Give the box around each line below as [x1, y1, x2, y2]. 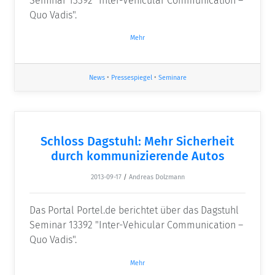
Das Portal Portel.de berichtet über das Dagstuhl [29, 204, 239, 217]
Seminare [158, 74, 187, 82]
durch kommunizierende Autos [50, 149, 225, 164]
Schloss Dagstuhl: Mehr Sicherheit [41, 134, 234, 149]
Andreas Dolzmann [128, 173, 185, 182]
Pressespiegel [110, 74, 152, 82]
